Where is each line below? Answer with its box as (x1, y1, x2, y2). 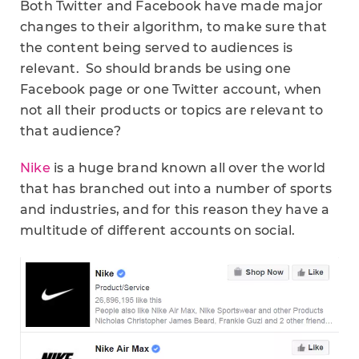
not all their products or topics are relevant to (20, 103, 324, 118)
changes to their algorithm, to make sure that (20, 19, 328, 34)
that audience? (20, 123, 121, 139)
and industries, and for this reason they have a (20, 202, 330, 217)
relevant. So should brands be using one (20, 61, 292, 76)
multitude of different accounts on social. (20, 223, 296, 238)
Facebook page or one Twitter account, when (20, 82, 322, 97)
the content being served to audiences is (20, 40, 293, 55)
